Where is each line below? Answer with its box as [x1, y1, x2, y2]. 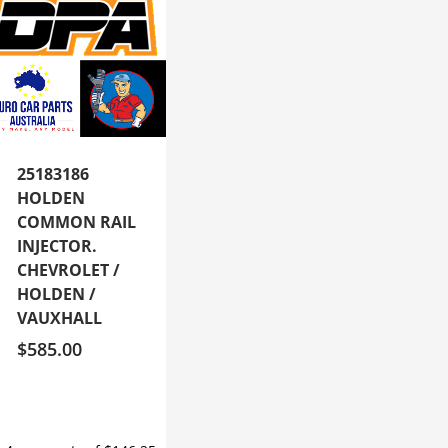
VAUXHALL [16, 307, 102, 330]
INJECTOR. [16, 235, 97, 258]
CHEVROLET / [16, 259, 120, 282]
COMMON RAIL [16, 211, 136, 234]
